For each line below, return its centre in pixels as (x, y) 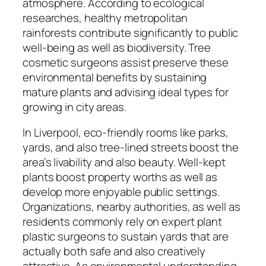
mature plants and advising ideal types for (126, 92)
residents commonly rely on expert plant (123, 222)
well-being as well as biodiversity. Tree (117, 47)
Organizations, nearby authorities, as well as (132, 207)
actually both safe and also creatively (114, 251)
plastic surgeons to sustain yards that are (126, 237)
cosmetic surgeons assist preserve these (126, 62)
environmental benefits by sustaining (115, 77)
